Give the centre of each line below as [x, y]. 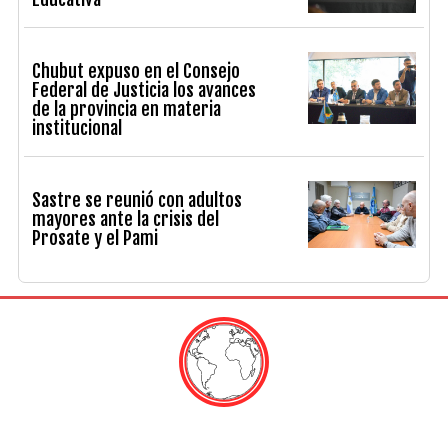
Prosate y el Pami [95, 238]
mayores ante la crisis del [126, 219]
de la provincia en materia [127, 109]
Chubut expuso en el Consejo [136, 71]
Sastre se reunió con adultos [137, 200]
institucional [77, 128]
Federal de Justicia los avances [144, 90]
